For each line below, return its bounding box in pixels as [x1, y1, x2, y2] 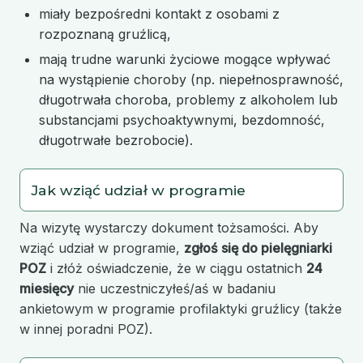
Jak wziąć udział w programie [32, 181, 246, 199]
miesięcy [19, 280, 74, 297]
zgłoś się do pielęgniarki [184, 240, 332, 257]
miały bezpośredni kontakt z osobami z [39, 6, 280, 23]
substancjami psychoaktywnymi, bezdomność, [39, 111, 325, 128]
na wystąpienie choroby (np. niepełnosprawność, [39, 70, 344, 88]
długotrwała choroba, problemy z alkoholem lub [39, 91, 338, 108]
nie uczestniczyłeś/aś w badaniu [74, 280, 275, 297]
